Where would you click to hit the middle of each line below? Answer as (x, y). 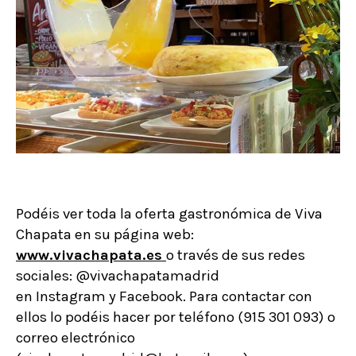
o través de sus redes (236, 255)
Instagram (72, 297)
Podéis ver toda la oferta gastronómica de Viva (169, 214)
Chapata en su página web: (105, 235)
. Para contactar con (248, 297)
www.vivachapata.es (89, 255)
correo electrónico (75, 338)
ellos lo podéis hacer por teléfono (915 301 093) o (176, 317)
